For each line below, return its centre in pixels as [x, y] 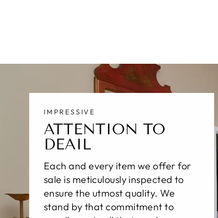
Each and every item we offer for [118, 165]
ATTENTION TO [105, 129]
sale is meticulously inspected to [114, 179]
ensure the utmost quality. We [109, 193]
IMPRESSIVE [70, 112]
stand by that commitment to [109, 206]
